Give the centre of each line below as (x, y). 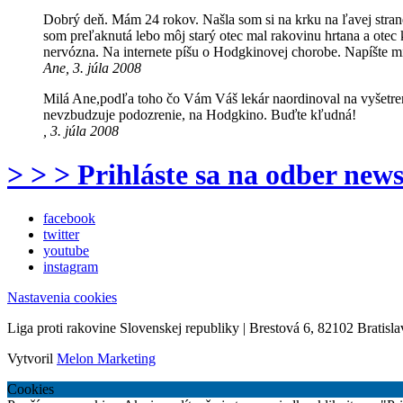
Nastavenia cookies (62, 298)
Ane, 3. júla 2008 (92, 67)
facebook (69, 219)
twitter (61, 235)
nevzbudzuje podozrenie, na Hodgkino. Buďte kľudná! (200, 114)
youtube (66, 251)
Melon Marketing (106, 359)
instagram (71, 267)
